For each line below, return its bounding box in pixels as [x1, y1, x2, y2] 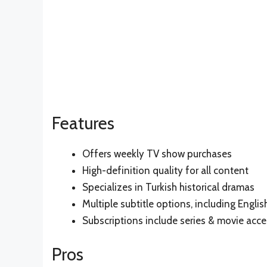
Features [52, 113, 114, 134]
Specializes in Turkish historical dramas [82, 181, 254, 194]
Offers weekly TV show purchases [82, 148, 232, 160]
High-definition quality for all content [82, 164, 249, 177]
